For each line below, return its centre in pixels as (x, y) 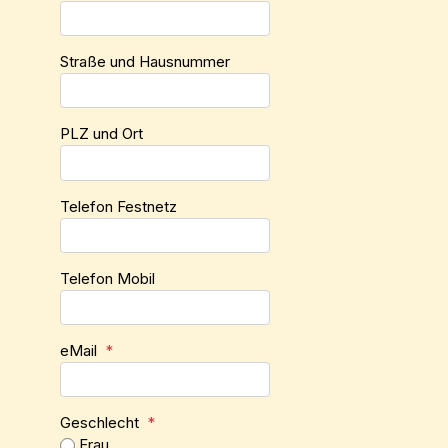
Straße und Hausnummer (145, 61)
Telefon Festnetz (118, 206)
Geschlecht (101, 423)
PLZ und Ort (101, 134)
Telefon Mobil (107, 278)
